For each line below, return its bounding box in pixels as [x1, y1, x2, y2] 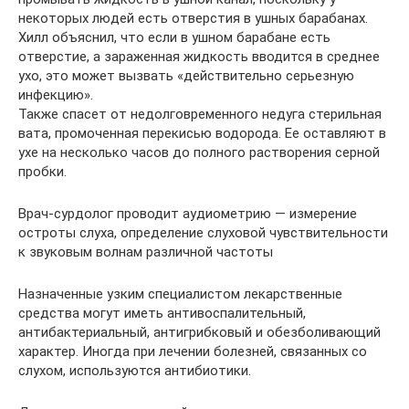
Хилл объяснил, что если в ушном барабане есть [18, 28, 330, 46]
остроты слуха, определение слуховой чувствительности [18, 224, 388, 241]
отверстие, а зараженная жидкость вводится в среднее [18, 47, 380, 65]
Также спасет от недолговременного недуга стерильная [18, 105, 382, 122]
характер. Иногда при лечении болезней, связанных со [18, 342, 367, 360]
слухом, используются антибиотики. [18, 362, 251, 379]
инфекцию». [18, 86, 93, 103]
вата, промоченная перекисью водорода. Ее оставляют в [18, 124, 386, 142]
